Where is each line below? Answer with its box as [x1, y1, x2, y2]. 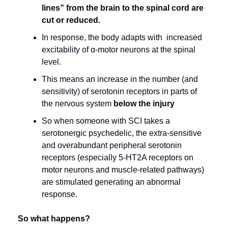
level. [42, 58, 61, 66]
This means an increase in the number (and [42, 75, 198, 83]
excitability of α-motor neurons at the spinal [42, 45, 195, 54]
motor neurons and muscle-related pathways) [42, 165, 204, 174]
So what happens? [18, 214, 90, 223]
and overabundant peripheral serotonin [42, 141, 182, 150]
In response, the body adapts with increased [42, 33, 202, 42]
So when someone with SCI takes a [42, 117, 170, 125]
